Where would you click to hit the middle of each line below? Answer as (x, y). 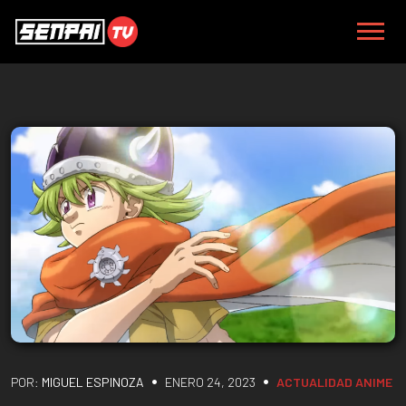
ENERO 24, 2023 (210, 382)
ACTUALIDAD (314, 382)
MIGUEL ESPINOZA (93, 382)
